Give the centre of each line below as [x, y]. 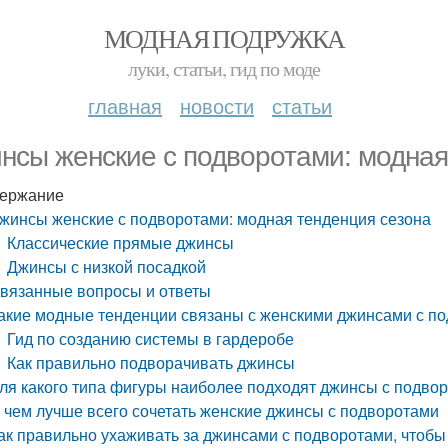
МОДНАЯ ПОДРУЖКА [224, 38]
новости [217, 105]
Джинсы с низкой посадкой [107, 266]
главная [125, 105]
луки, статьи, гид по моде [224, 68]
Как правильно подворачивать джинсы [151, 362]
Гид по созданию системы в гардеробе [151, 338]
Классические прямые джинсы [121, 242]
